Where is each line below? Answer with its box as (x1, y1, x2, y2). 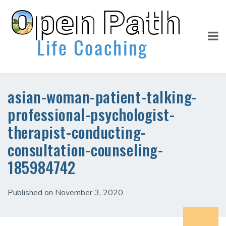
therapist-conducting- (8, 120, 146, 143)
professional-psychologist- (8, 102, 175, 126)
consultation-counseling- (8, 138, 163, 161)
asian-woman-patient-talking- (8, 85, 197, 108)
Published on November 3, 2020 (8, 187, 123, 198)
